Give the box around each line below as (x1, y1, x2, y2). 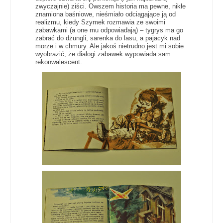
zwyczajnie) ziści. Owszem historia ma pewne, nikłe (35, 2, 186, 10)
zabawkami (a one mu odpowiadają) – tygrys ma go (35, 26, 183, 34)
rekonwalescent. (35, 58, 84, 66)
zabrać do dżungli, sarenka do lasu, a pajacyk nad (35, 34, 180, 42)
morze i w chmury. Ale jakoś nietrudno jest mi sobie (35, 42, 184, 50)
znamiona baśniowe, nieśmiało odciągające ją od (35, 10, 176, 18)
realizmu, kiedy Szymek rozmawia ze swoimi (35, 18, 165, 26)
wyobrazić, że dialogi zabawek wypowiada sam (35, 50, 171, 58)
